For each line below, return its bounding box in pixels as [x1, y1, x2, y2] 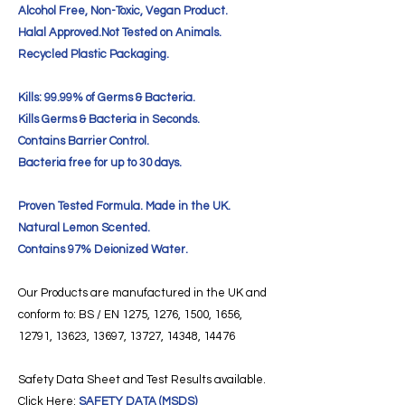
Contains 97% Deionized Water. [18, 242, 188, 256]
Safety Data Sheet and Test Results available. [18, 372, 266, 386]
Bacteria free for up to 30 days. [18, 155, 182, 169]
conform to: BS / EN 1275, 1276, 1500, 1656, [18, 307, 242, 321]
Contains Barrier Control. [18, 134, 149, 147]
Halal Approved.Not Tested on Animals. [18, 25, 221, 39]
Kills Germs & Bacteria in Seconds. [18, 112, 200, 126]
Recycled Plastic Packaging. [18, 47, 169, 61]
